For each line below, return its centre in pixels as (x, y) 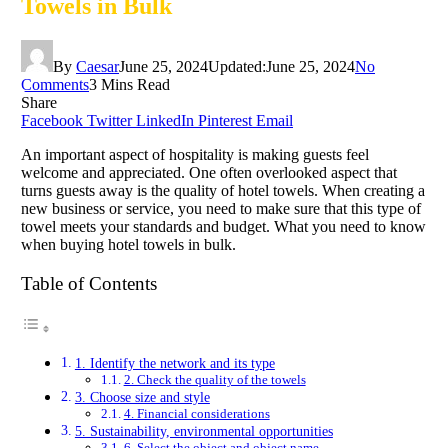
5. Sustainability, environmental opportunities (203, 431)
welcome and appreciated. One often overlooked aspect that (209, 172)
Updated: (237, 66)
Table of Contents (89, 284)
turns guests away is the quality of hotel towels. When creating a (223, 190)
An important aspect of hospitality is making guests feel (195, 154)
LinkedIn (165, 120)
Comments (55, 84)
